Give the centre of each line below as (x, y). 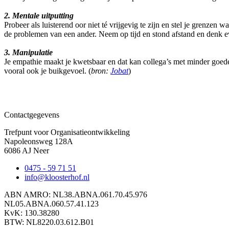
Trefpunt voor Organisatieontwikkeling (68, 132)
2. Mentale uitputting (39, 16)
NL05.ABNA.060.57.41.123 (51, 204)
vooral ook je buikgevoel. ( (48, 71)
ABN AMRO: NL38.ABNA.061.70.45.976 (76, 195)
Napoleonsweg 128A (39, 142)
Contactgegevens (32, 115)
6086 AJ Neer (27, 151)
